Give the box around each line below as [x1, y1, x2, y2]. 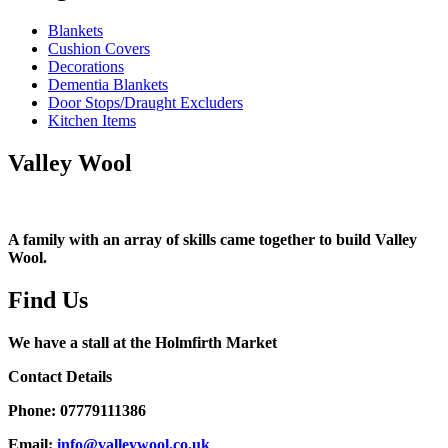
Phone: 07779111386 [8, 401, 146, 419]
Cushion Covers [48, 39, 150, 57]
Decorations [48, 57, 124, 75]
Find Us [8, 286, 88, 313]
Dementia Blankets [48, 75, 168, 93]
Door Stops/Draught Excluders [48, 93, 243, 111]
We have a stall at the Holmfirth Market [8, 333, 277, 351]
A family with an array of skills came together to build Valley [8, 230, 417, 248]
